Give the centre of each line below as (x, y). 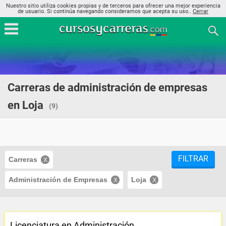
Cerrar (201, 11)
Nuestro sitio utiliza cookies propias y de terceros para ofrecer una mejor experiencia (113, 6)
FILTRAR (193, 159)
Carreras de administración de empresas (107, 88)
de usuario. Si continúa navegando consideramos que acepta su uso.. (105, 11)
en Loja (25, 105)
